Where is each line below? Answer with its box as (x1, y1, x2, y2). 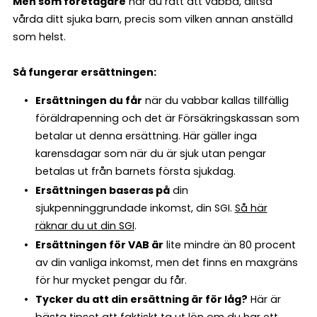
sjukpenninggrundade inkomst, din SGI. (35, 200, 235, 215)
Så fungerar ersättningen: (13, 64, 156, 79)
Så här (234, 200, 267, 215)
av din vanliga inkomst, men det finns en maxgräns (35, 255, 298, 270)
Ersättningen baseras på (35, 183, 170, 197)
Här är (247, 292, 281, 306)
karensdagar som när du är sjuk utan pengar (35, 146, 266, 161)
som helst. (13, 29, 66, 44)
